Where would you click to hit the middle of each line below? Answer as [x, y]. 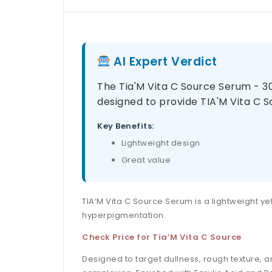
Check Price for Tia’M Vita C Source [162, 237]
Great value [146, 160]
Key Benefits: [126, 126]
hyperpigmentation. [124, 216]
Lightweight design [161, 143]
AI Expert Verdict [164, 62]
